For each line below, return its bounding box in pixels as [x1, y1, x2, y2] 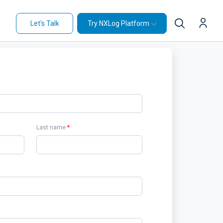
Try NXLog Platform [88, 19, 149, 27]
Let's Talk [30, 19, 59, 27]
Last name [36, 124, 67, 131]
